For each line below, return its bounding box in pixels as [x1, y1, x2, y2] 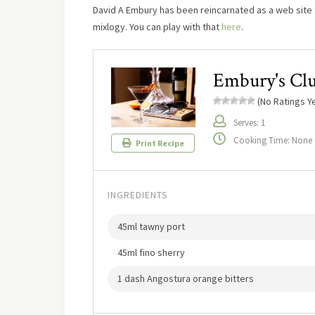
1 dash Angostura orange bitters [117, 272, 254, 285]
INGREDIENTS [108, 188, 168, 202]
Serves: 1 [233, 116, 265, 129]
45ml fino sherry [117, 246, 185, 259]
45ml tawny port [117, 220, 185, 233]
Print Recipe [134, 138, 184, 149]
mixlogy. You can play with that [93, 20, 221, 33]
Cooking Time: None [233, 134, 312, 146]
